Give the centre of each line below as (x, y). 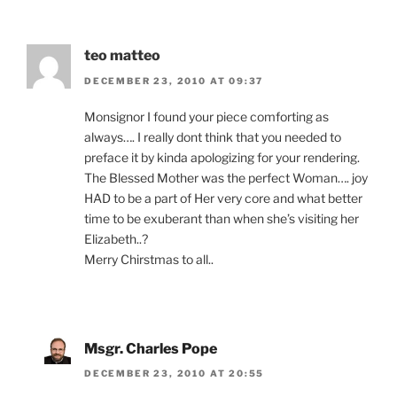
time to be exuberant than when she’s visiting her (222, 218)
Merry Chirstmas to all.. (149, 259)
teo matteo (122, 56)
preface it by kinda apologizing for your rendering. (222, 157)
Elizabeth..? (116, 238)
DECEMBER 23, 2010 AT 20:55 (175, 374)
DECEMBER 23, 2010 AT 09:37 (174, 80)
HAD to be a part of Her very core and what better (223, 198)
